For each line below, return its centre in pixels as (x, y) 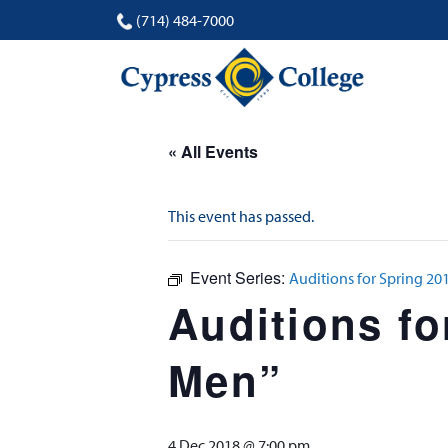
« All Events (213, 151)
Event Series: (239, 277)
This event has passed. (241, 216)
